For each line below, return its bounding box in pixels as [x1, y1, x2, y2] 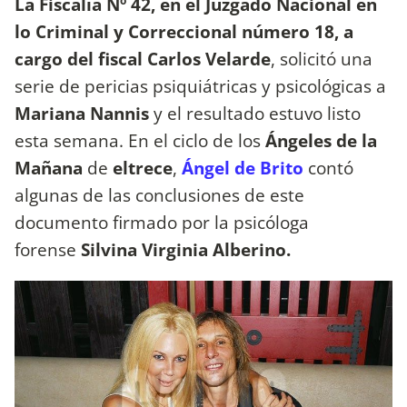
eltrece [113, 154, 173, 180]
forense [15, 236, 81, 262]
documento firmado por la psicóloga [15, 209, 309, 234]
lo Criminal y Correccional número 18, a [15, 18, 353, 44]
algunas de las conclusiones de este [15, 182, 304, 207]
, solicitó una [271, 45, 372, 71]
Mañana [15, 154, 87, 180]
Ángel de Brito [182, 154, 303, 180]
